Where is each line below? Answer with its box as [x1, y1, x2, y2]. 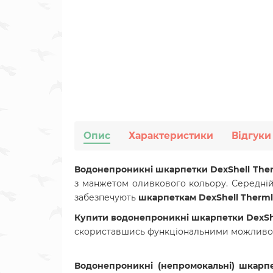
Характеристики [129, 130, 213, 141]
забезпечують [74, 192, 138, 203]
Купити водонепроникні [74, 212, 192, 223]
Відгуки [232, 130, 271, 141]
